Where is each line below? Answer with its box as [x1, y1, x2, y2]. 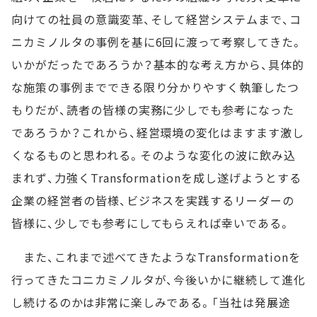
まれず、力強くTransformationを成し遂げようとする [11, 169, 301, 186]
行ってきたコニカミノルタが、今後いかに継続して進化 [11, 271, 306, 288]
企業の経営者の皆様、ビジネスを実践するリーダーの [11, 192, 295, 209]
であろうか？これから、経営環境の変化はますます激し [11, 124, 304, 141]
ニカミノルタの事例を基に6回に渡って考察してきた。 [11, 33, 303, 50]
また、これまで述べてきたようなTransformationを [11, 248, 301, 265]
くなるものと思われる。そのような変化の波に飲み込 [11, 146, 296, 163]
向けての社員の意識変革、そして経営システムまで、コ [11, 11, 301, 28]
